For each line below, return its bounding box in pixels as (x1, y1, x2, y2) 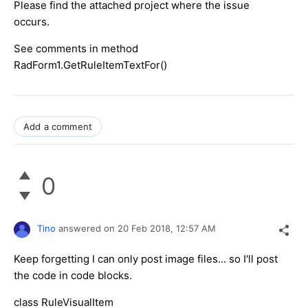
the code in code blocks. (14, 269, 132, 283)
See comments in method (14, 42, 138, 56)
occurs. (14, 15, 49, 29)
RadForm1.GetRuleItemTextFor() (14, 58, 167, 72)
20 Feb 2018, (118, 223, 176, 234)
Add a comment (23, 121, 93, 133)
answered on (58, 223, 118, 234)
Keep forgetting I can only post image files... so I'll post (14, 252, 278, 266)
